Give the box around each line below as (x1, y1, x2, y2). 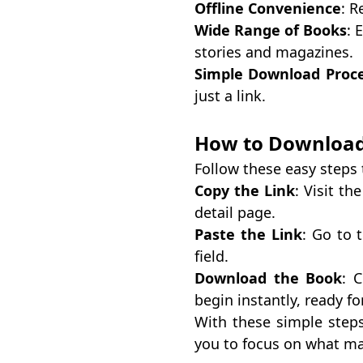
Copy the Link (194, 181, 296, 200)
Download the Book (194, 268, 343, 288)
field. (194, 246, 228, 266)
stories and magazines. (194, 42, 353, 62)
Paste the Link (194, 224, 302, 244)
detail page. (194, 203, 275, 222)
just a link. (194, 86, 266, 105)
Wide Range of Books (194, 20, 348, 40)
